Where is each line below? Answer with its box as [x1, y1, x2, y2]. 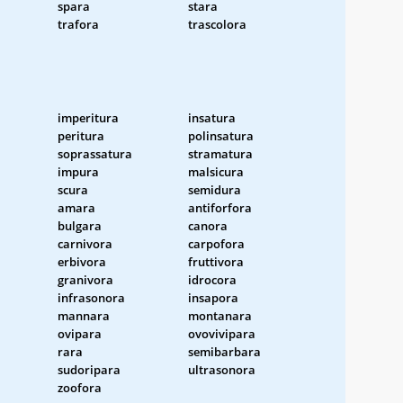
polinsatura [188, 127, 254, 144]
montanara [188, 307, 252, 324]
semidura [188, 181, 241, 198]
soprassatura [58, 145, 132, 162]
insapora [188, 289, 238, 306]
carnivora [58, 235, 112, 252]
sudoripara [58, 361, 121, 378]
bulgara [58, 217, 102, 234]
